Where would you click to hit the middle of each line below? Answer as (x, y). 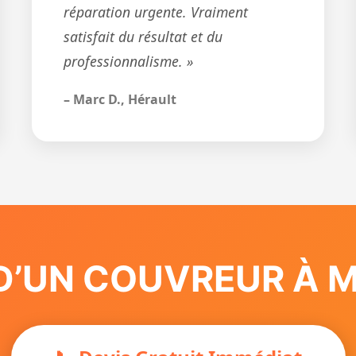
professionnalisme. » (129, 61)
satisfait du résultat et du (143, 37)
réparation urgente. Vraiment (156, 12)
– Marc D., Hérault (120, 99)
